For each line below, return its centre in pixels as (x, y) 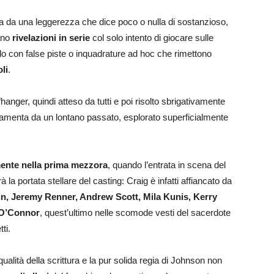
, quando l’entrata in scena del (167, 165)
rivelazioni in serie (51, 38)
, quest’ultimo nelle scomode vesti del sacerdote (135, 213)
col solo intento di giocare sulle (152, 38)
